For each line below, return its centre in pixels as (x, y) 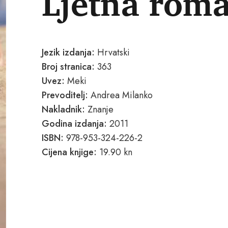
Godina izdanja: (74, 124)
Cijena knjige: (69, 152)
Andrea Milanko (120, 95)
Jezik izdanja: (68, 52)
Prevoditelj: (65, 95)
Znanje (101, 109)
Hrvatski (112, 52)
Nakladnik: (65, 109)
